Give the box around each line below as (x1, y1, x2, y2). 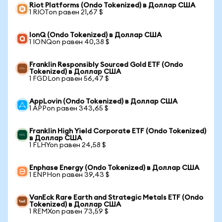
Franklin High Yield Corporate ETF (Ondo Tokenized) (29, 128, 206, 135)
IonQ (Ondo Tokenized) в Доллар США (29, 32, 162, 39)
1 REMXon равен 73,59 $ (29, 208, 109, 215)
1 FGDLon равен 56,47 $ (29, 75, 109, 82)
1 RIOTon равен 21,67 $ (29, 9, 103, 16)
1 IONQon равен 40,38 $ (29, 39, 110, 46)
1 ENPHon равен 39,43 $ (29, 171, 110, 178)
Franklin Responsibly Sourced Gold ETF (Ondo (29, 61, 183, 68)
